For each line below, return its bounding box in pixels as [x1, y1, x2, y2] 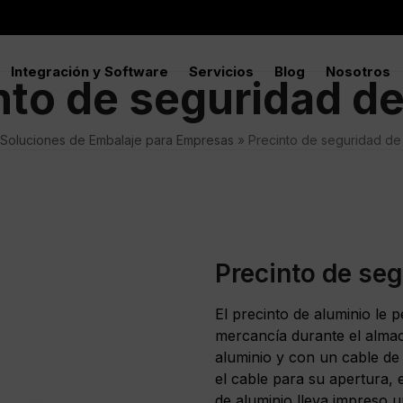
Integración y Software [11, 62, 168, 80]
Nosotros [326, 62, 390, 80]
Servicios [189, 62, 254, 80]
